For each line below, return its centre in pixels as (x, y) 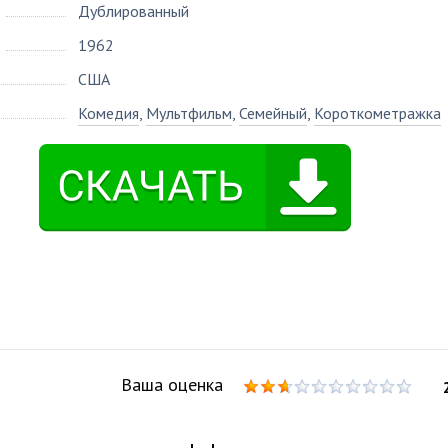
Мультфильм (189, 113)
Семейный (273, 113)
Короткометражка (377, 113)
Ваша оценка (172, 384)
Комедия (108, 113)
